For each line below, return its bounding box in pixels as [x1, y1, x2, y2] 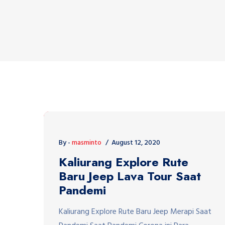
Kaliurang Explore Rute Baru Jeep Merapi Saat [59, 205, 211, 218]
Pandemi [59, 181, 106, 199]
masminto [72, 137, 101, 149]
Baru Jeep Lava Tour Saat [59, 167, 201, 185]
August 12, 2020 [111, 137, 160, 149]
